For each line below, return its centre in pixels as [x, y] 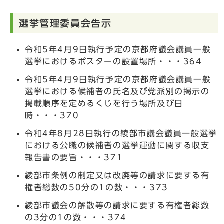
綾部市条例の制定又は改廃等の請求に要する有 [117, 175]
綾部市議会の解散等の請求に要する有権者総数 [117, 205]
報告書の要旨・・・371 [74, 157]
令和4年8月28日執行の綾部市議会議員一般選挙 [121, 133]
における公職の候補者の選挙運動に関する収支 [117, 145]
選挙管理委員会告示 [65, 23]
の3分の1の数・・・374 [76, 217]
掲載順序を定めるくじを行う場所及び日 [104, 103]
